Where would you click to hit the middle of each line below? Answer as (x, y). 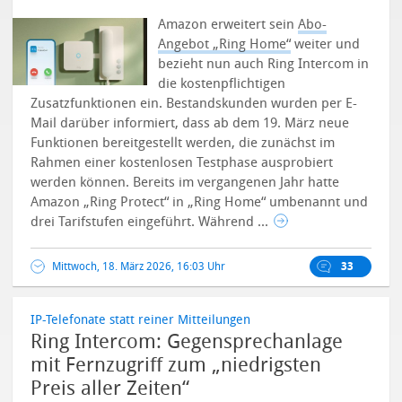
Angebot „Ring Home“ (225, 44)
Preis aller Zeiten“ (110, 389)
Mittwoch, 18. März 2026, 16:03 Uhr (139, 267)
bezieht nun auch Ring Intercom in (264, 64)
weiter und (326, 44)
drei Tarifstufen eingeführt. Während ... (152, 222)
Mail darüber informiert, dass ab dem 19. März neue (190, 123)
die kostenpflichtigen (222, 83)
